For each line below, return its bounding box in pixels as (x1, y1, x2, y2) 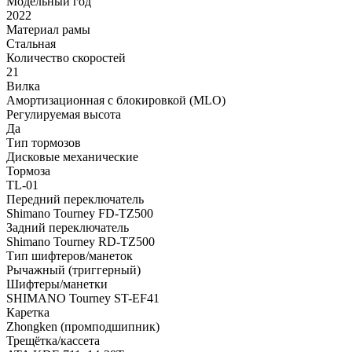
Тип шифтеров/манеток (6, 249, 133, 263)
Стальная (6, 37, 56, 51)
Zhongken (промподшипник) (6, 320, 159, 334)
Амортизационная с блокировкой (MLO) (6, 93, 225, 108)
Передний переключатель (6, 192, 144, 207)
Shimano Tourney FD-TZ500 (6, 207, 153, 221)
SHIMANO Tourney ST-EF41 (6, 291, 159, 306)
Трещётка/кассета (6, 334, 100, 348)
